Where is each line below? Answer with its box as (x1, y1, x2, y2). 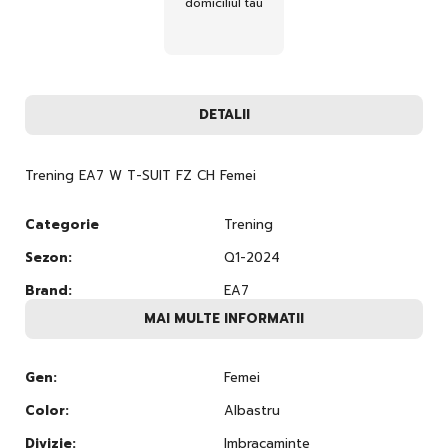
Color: (25, 400, 69, 420)
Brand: (25, 280, 72, 300)
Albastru (224, 400, 280, 420)
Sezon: (25, 247, 72, 267)
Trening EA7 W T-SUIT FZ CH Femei (25, 165, 256, 185)
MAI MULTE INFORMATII (144, 309, 304, 328)
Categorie (25, 214, 99, 234)
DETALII (198, 105, 250, 124)
